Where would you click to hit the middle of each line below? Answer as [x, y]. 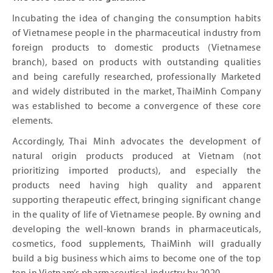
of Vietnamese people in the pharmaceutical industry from [136, 33]
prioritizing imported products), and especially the [136, 171]
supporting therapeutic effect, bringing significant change [136, 200]
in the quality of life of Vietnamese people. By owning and [136, 214]
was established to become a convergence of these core [136, 106]
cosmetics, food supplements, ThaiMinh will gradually [136, 244]
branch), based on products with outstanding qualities [136, 62]
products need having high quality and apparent [136, 185]
